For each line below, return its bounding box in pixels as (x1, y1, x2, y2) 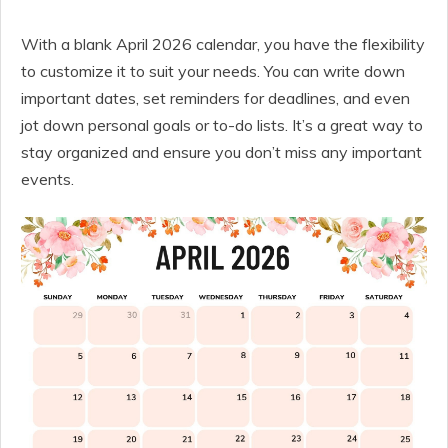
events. (21, 169, 74, 189)
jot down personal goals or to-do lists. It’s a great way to (21, 115, 423, 135)
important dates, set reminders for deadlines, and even (21, 88, 410, 108)
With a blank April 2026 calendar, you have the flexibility (21, 34, 425, 54)
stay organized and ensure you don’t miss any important (21, 142, 422, 162)
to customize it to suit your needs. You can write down (21, 61, 405, 81)
